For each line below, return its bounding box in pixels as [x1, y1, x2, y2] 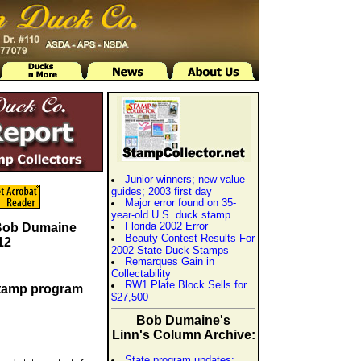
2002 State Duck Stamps [111, 244, 229, 255]
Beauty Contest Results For [125, 232, 255, 244]
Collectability [111, 268, 171, 279]
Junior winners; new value [125, 173, 245, 185]
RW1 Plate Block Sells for [125, 279, 247, 291]
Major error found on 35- [125, 197, 236, 209]
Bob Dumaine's [136, 313, 230, 327]
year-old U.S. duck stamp [111, 209, 230, 220]
